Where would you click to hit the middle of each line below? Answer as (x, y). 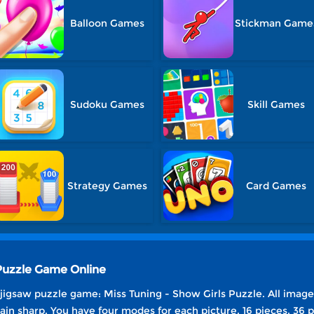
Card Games (277, 186)
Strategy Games (107, 186)
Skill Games (277, 104)
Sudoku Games (107, 104)
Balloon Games (107, 23)
